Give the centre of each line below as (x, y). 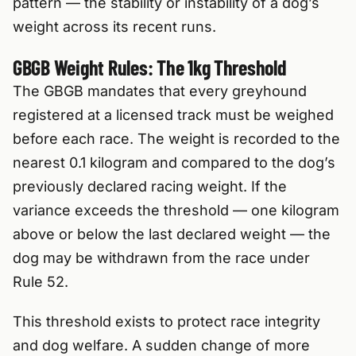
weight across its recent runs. (114, 27)
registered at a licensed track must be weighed (173, 115)
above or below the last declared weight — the (172, 234)
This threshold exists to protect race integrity (166, 322)
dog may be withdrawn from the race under (161, 258)
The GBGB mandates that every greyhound (160, 91)
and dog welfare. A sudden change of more (161, 346)
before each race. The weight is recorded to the (176, 139)
